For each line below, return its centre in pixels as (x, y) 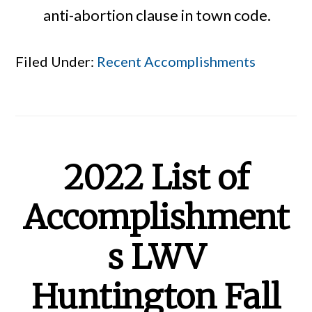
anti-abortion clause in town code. (157, 15)
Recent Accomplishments (177, 62)
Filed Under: (56, 62)
